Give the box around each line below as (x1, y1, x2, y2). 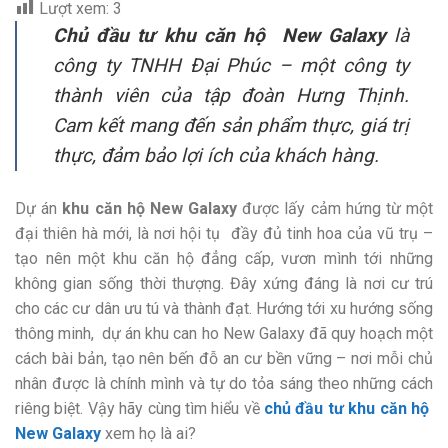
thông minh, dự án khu (15, 323, 174, 343)
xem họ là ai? (105, 423, 196, 443)
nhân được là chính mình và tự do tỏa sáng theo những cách (15, 373, 433, 393)
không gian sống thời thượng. (15, 273, 224, 293)
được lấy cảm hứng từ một (237, 198, 434, 218)
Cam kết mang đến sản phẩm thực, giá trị (53, 114, 409, 137)
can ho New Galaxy (173, 323, 305, 343)
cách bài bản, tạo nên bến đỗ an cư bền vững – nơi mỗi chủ (15, 348, 433, 368)
